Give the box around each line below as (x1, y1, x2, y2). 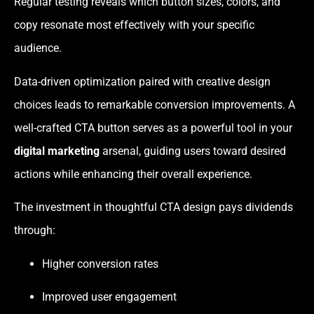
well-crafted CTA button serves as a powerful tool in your (14, 121, 292, 135)
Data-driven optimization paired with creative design (14, 74, 271, 88)
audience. (14, 41, 62, 55)
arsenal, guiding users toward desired (100, 144, 286, 158)
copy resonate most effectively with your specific (14, 18, 254, 32)
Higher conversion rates (42, 257, 158, 271)
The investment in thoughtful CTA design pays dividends (14, 200, 293, 214)
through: (14, 224, 55, 238)
